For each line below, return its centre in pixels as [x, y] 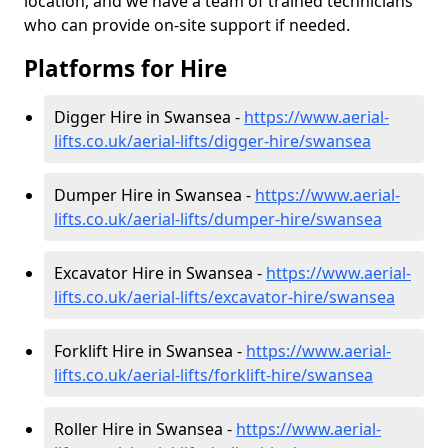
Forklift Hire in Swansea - [150, 351]
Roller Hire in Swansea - [145, 429]
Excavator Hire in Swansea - [160, 273]
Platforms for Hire [125, 68]
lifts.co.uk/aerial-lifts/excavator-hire [188, 297]
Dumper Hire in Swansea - [154, 195]
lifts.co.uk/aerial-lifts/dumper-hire [182, 219]
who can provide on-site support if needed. [187, 25]
